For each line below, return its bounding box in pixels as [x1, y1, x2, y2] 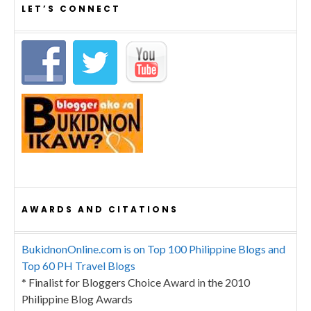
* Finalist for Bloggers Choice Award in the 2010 [22, 275, 250, 289]
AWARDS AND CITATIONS [22, 203, 178, 215]
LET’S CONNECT [22, 2, 121, 15]
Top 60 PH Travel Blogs [22, 258, 135, 272]
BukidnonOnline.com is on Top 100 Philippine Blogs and [22, 242, 285, 255]
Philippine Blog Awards [22, 292, 133, 305]
